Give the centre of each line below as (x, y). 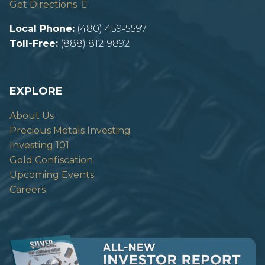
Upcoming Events (52, 174)
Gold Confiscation (51, 160)
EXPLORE (36, 91)
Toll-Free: (34, 43)
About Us (32, 115)
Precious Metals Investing (70, 130)
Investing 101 (39, 145)
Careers (28, 189)
